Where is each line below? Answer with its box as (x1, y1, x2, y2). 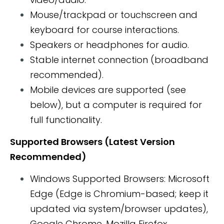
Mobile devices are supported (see (30, 83, 186, 96)
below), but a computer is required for (30, 98, 202, 111)
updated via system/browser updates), (30, 202, 208, 215)
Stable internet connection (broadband (30, 53, 208, 66)
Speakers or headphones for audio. (30, 38, 189, 51)
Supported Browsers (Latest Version (10, 135, 175, 148)
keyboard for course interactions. (30, 23, 179, 36)
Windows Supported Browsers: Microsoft (30, 172, 209, 185)
